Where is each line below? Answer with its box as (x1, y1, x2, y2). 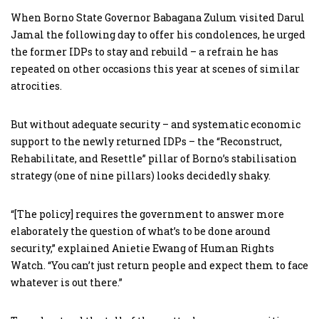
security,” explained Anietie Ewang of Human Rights (11, 241, 274, 255)
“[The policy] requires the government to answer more (11, 206, 284, 221)
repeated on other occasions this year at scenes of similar (11, 61, 300, 75)
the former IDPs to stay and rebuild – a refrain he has (11, 44, 278, 58)
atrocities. (11, 78, 62, 93)
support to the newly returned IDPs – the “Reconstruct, (11, 134, 282, 148)
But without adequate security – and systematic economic (11, 117, 300, 131)
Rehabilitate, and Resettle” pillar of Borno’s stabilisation (11, 151, 297, 165)
